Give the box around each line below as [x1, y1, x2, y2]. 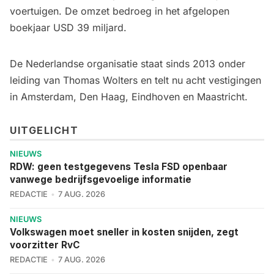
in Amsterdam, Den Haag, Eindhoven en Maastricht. [10, 90, 248, 103]
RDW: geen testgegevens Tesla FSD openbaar [10, 160, 228, 172]
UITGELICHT [10, 124, 78, 136]
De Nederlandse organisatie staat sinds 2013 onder [10, 57, 245, 70]
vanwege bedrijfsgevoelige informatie [10, 173, 191, 185]
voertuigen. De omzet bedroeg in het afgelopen [10, 4, 229, 17]
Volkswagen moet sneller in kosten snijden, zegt [10, 226, 239, 238]
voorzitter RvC [10, 239, 80, 251]
